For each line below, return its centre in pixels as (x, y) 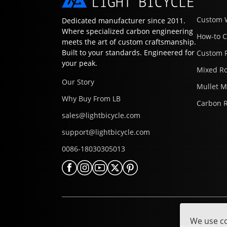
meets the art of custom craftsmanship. (129, 42)
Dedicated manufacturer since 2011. (124, 21)
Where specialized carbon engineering (127, 31)
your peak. (80, 63)
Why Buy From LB (91, 99)
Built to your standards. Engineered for (128, 53)
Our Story (78, 82)
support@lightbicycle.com (106, 132)
